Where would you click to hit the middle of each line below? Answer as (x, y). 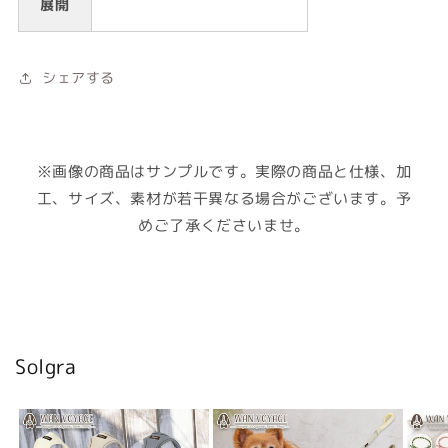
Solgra (46, 365)
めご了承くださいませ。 (224, 225)
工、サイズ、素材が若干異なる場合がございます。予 (224, 198)
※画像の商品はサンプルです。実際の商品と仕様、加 (224, 171)
